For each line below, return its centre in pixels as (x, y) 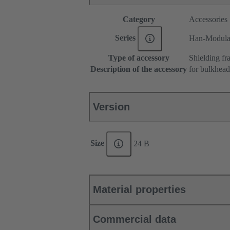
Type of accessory (139, 58)
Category (139, 20)
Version (111, 107)
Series (126, 38)
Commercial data (135, 219)
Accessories (208, 20)
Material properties (139, 190)
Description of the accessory (139, 69)
